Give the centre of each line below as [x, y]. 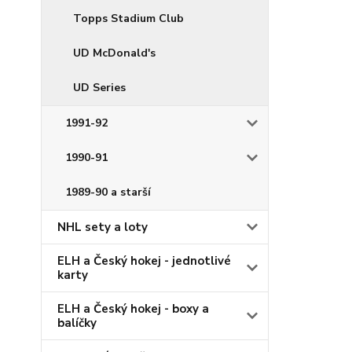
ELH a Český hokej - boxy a [133, 309]
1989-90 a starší [108, 192]
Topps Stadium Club [128, 18]
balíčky [77, 323]
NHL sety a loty [103, 227]
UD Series [99, 88]
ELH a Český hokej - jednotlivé [144, 261]
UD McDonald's [114, 53]
